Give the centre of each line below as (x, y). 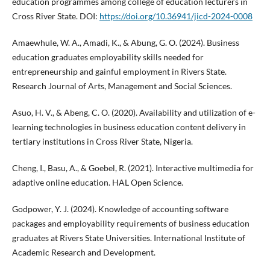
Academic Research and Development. (83, 253)
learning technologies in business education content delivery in (129, 127)
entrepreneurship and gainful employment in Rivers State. (119, 72)
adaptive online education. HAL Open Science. (97, 183)
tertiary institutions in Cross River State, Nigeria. (102, 142)
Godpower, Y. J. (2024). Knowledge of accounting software (120, 209)
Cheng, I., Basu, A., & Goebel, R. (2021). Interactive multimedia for (133, 168)
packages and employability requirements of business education (130, 224)
